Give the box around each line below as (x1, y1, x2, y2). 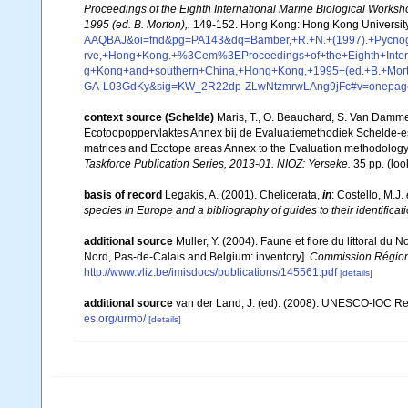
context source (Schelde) (84, 110, 214, 124)
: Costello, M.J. (331, 188, 406, 201)
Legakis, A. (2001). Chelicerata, (165, 188, 322, 201)
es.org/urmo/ (84, 311, 146, 325)
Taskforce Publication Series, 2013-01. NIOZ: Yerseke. (84, 157, 351, 170)
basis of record (84, 188, 162, 201)
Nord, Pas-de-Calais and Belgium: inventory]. (84, 250, 310, 263)
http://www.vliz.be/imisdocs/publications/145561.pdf (84, 265, 337, 279)
